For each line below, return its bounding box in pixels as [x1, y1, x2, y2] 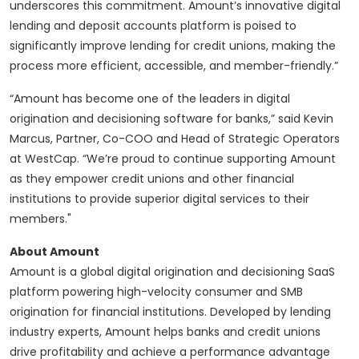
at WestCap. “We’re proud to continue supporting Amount [10, 151, 336, 167]
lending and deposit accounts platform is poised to [10, 18, 296, 34]
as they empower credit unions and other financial [10, 171, 294, 188]
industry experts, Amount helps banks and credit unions [10, 324, 321, 341]
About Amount [10, 244, 99, 260]
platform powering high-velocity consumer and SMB [10, 284, 303, 301]
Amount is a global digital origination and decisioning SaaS [10, 264, 335, 280]
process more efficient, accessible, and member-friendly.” [10, 58, 338, 75]
